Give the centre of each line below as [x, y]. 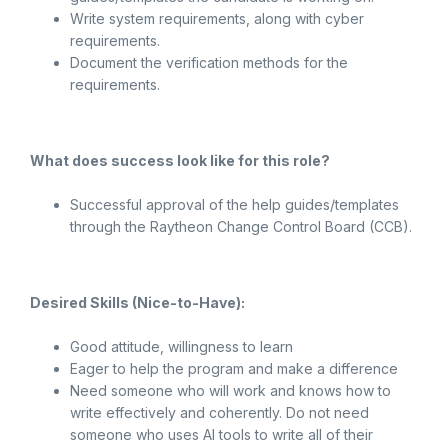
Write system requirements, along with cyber [217, 18]
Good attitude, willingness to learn [181, 346]
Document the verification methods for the [209, 62]
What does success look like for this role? [180, 160]
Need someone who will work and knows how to [230, 390]
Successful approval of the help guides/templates [234, 204]
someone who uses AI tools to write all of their [221, 434]
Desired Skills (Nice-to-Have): [137, 302]
